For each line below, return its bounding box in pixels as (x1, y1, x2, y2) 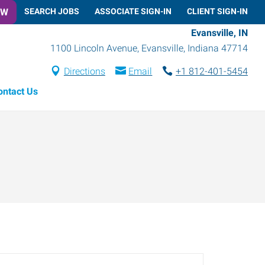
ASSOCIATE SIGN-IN (95, 6, 172, 16)
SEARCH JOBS (24, 6, 79, 16)
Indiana (188, 42, 219, 54)
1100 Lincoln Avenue (50, 42, 137, 54)
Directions (63, 65, 105, 77)
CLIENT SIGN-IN (187, 6, 248, 16)
